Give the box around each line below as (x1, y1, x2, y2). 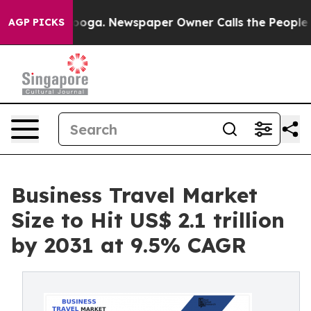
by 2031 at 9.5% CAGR (11, 232, 246, 258)
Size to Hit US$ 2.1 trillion (11, 207, 285, 233)
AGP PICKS (8, 16, 65, 28)
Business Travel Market (11, 182, 258, 208)
